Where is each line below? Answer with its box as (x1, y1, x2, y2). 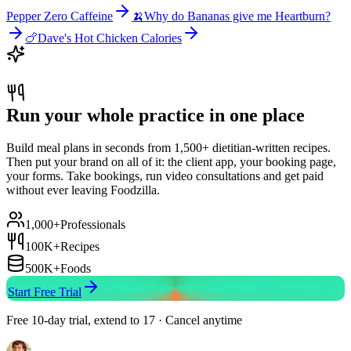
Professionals (60, 218, 125, 232)
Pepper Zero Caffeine (6, 9, 113, 23)
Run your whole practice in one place (6, 104, 305, 125)
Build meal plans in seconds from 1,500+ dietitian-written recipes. (6, 141, 331, 155)
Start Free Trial (8, 285, 81, 299)
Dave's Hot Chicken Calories (38, 31, 182, 45)
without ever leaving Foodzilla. (6, 183, 160, 197)
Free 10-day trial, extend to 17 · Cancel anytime (6, 313, 242, 327)
